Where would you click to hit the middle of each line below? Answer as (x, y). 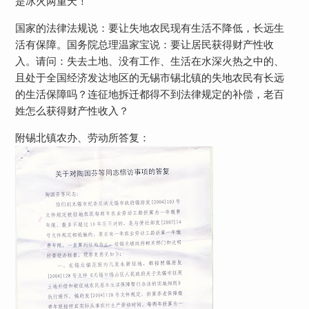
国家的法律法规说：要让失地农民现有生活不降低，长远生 (149, 28)
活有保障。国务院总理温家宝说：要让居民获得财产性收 (144, 44)
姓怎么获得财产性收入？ (72, 111)
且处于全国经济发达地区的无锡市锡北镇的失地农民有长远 (149, 78)
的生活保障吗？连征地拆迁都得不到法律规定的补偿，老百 (149, 94)
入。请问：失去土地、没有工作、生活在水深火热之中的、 (149, 61)
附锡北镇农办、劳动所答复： (82, 138)
